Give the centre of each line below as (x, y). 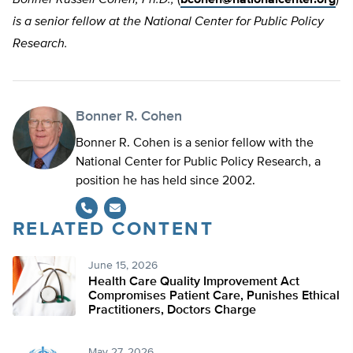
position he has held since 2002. (165, 181)
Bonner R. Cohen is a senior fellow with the (195, 143)
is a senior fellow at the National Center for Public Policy (168, 22)
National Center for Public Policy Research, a (198, 162)
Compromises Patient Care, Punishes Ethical (214, 296)
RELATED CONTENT (113, 229)
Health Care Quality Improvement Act (194, 282)
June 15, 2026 (123, 265)
